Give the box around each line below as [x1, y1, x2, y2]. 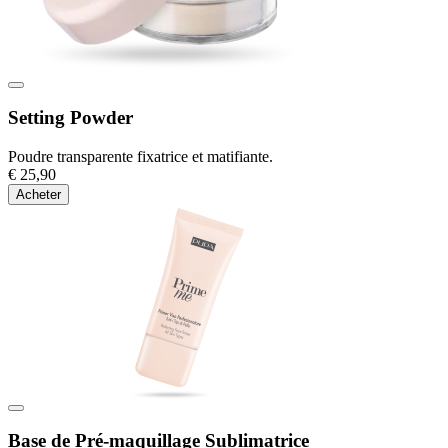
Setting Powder [8, 107, 133, 129]
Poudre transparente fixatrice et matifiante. [8, 147, 273, 165]
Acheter [16, 186, 61, 202]
